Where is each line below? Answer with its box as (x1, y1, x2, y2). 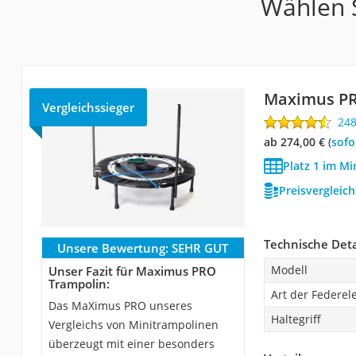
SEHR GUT (172, 239, 229, 256)
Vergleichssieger (41, 99, 134, 115)
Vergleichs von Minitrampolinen (48, 316, 219, 332)
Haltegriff (270, 311, 321, 327)
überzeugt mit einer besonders (48, 335, 215, 351)
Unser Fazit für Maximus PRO (48, 262, 216, 279)
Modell (270, 261, 308, 277)
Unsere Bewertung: (57, 239, 169, 256)
